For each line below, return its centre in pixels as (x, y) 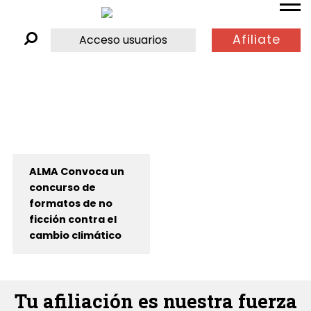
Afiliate (256, 40)
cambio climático (75, 236)
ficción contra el (73, 220)
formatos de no (70, 204)
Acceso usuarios (124, 40)
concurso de (62, 188)
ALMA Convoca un (76, 172)
